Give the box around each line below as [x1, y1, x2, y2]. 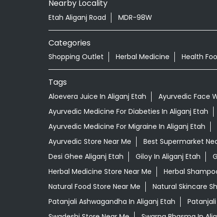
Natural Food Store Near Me [48, 181, 140, 191]
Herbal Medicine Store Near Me [48, 166, 152, 176]
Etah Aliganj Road [48, 12, 106, 22]
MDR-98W [118, 12, 152, 22]
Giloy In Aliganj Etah [135, 151, 201, 161]
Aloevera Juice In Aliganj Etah [48, 91, 146, 101]
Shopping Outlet [48, 52, 104, 62]
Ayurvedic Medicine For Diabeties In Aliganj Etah [48, 106, 208, 116]
